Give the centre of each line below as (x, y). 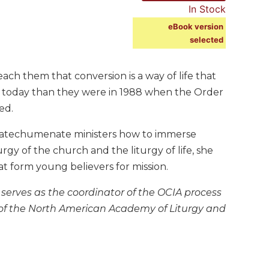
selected (207, 39)
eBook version (196, 26)
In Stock (207, 9)
